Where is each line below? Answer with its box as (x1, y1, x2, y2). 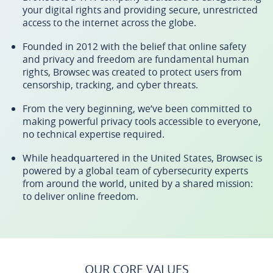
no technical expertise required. (23, 127, 165, 141)
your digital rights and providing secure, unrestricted (23, 3, 258, 16)
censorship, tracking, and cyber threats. (23, 78, 198, 91)
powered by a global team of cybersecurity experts (23, 164, 248, 177)
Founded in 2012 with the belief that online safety (23, 40, 246, 53)
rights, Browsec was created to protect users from (23, 65, 242, 79)
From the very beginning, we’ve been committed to (23, 102, 252, 115)
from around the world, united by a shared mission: (23, 177, 253, 190)
